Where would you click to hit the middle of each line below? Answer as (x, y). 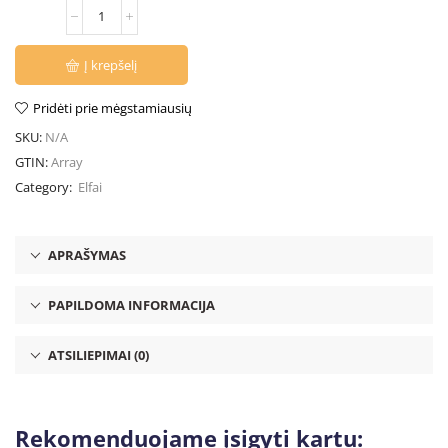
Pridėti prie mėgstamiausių (112, 108)
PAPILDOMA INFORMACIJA (131, 305)
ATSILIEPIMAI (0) (98, 355)
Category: (45, 187)
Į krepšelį (111, 64)
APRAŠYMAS (87, 255)
